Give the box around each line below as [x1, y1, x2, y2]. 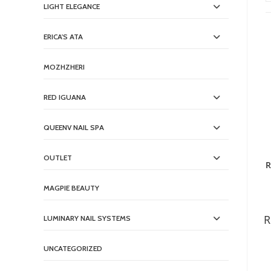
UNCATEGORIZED [44, 244, 102, 253]
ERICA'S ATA [44, 32, 83, 42]
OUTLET [44, 153, 72, 163]
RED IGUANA [44, 93, 86, 102]
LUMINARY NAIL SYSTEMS [44, 214, 131, 223]
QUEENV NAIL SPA [44, 123, 104, 132]
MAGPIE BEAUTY [44, 183, 99, 193]
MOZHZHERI [44, 62, 85, 72]
